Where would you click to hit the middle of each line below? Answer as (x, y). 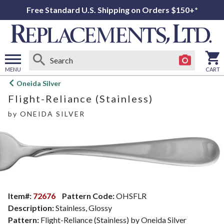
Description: (31, 207)
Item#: (20, 195)
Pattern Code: (88, 195)
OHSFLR (130, 195)
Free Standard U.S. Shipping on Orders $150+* (112, 10)
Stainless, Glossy (83, 207)
